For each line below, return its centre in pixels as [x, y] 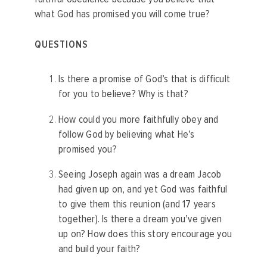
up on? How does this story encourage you [145, 234]
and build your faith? [100, 249]
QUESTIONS [61, 45]
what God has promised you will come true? [124, 14]
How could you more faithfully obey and [139, 119]
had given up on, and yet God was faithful [143, 190]
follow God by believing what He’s [127, 134]
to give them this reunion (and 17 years [137, 204]
